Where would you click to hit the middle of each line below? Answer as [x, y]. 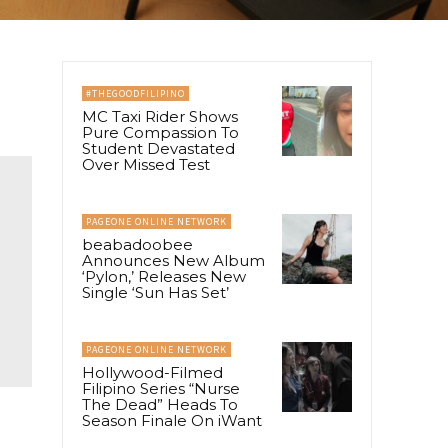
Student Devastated [158, 148]
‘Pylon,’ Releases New [164, 276]
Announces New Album [173, 260]
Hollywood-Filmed [152, 372]
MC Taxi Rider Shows [160, 116]
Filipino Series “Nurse [161, 388]
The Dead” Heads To [160, 404]
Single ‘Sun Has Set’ [155, 292]
